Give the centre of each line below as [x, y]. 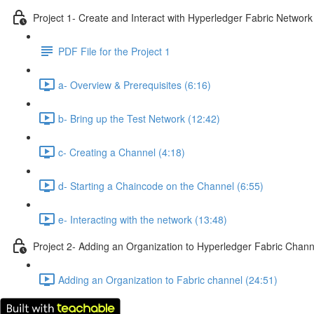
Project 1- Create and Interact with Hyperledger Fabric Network [173, 17]
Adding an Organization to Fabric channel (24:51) [168, 279]
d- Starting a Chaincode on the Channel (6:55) [161, 185]
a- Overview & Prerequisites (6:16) [135, 84]
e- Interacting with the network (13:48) [143, 219]
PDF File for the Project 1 [114, 51]
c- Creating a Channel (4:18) [122, 152]
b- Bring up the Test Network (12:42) [139, 118]
